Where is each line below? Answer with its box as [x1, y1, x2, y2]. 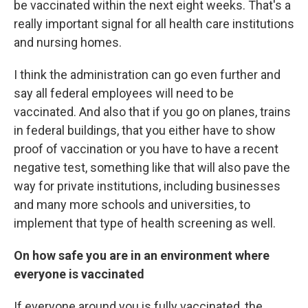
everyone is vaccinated [14, 266, 144, 281]
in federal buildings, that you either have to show [14, 122, 276, 137]
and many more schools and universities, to [14, 197, 250, 212]
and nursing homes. [14, 34, 122, 49]
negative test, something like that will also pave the [14, 159, 290, 175]
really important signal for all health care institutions [14, 16, 294, 31]
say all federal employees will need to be [14, 85, 234, 100]
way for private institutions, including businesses [14, 178, 280, 193]
